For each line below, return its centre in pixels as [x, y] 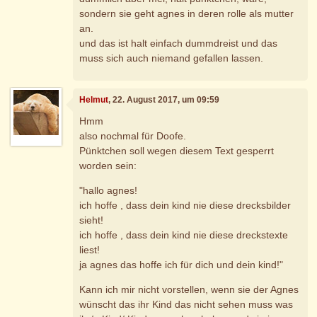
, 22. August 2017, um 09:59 [164, 100]
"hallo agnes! [109, 190]
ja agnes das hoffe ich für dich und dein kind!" [181, 264]
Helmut [94, 100]
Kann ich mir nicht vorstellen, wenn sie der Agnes [189, 289]
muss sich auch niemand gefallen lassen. [172, 58]
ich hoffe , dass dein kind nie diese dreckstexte [184, 235]
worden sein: [108, 165]
